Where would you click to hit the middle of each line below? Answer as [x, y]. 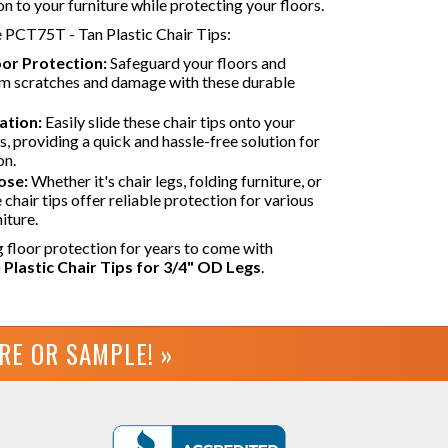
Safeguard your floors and [196, 62]
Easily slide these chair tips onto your [168, 121]
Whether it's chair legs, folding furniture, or [175, 180]
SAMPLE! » [119, 353]
